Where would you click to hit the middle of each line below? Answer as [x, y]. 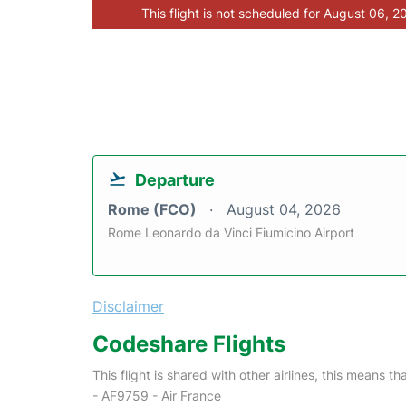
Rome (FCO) [154, 209]
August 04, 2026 [284, 209]
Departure [175, 180]
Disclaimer [128, 306]
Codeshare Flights [189, 344]
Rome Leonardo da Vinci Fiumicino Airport [231, 232]
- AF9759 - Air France [157, 396]
